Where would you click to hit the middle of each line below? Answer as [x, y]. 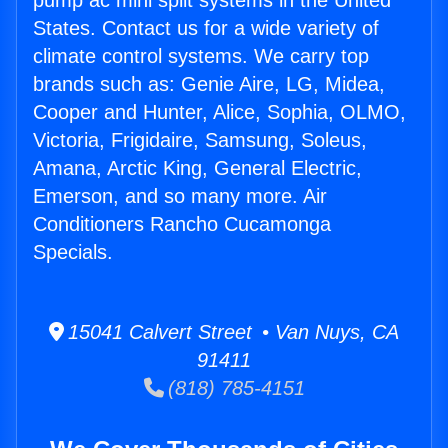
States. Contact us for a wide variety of [206, 28]
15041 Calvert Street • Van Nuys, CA [231, 332]
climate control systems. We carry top [201, 56]
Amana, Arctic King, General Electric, [197, 168]
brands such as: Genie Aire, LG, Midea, [209, 84]
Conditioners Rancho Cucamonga [182, 224]
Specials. [73, 252]
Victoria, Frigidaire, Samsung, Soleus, [200, 140]
